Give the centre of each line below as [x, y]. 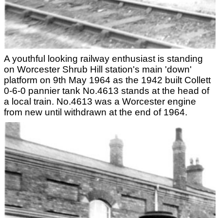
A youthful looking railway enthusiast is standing [103, 58]
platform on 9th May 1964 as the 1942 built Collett [107, 80]
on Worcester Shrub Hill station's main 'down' [98, 69]
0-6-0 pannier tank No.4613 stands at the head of [107, 91]
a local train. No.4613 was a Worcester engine [100, 101]
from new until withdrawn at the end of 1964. [96, 112]
